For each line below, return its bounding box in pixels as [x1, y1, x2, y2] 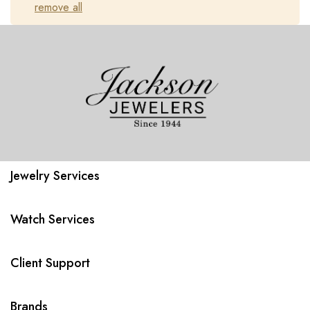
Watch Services [10, 210, 95, 228]
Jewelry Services [10, 167, 100, 185]
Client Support [10, 254, 90, 272]
